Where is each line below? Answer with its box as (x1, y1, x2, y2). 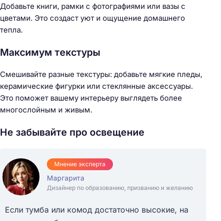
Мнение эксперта (54, 160, 106, 168)
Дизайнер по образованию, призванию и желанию (47, 184, 193, 191)
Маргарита (47, 173, 84, 182)
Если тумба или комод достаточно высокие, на (5, 204, 188, 215)
